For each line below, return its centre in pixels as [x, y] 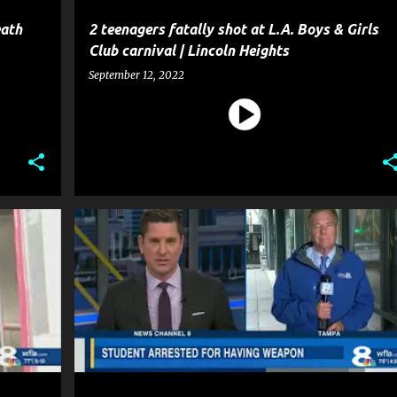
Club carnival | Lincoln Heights [188, 51]
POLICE [324, 240]
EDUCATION [171, 240]
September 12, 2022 [136, 75]
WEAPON [116, 268]
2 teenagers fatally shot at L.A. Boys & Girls [233, 29]
